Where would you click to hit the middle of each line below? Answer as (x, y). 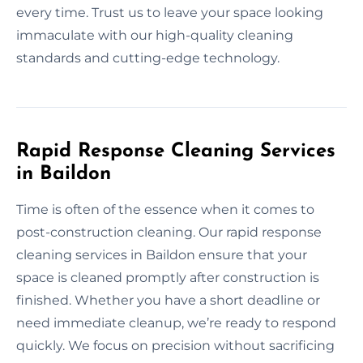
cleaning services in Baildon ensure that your (162, 254)
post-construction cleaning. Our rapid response (169, 232)
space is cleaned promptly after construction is (168, 277)
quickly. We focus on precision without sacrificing (175, 345)
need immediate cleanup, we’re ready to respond (176, 322)
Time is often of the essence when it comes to (165, 209)
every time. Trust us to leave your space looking (170, 12)
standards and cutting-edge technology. (148, 58)
